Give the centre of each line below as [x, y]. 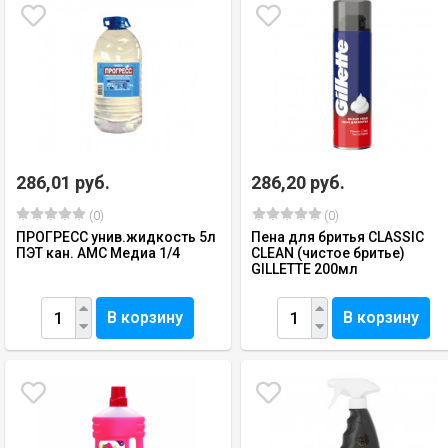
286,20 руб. [298, 182]
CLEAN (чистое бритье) [328, 253]
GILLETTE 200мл [305, 269]
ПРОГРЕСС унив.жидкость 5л [116, 237]
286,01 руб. [63, 182]
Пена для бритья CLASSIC [338, 237]
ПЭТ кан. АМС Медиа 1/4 [98, 253]
